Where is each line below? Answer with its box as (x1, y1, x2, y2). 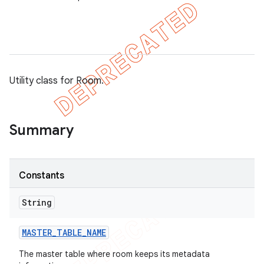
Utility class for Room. (9, 75, 104, 87)
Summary (9, 121, 74, 139)
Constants (19, 170, 64, 181)
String (22, 197, 52, 208)
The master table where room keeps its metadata (19, 249, 210, 259)
